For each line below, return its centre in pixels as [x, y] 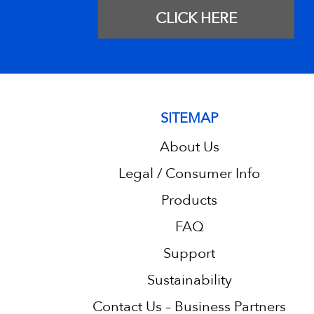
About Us [189, 147]
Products [189, 200]
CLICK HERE [196, 19]
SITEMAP [189, 118]
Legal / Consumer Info [189, 173]
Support [189, 253]
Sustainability [189, 280]
